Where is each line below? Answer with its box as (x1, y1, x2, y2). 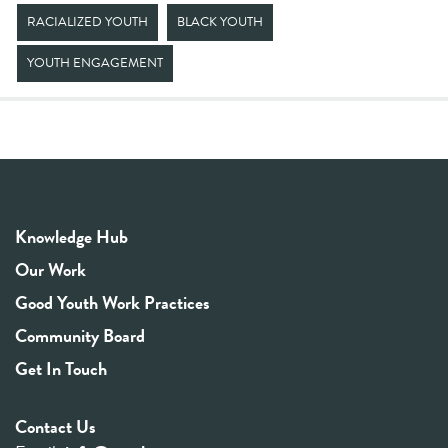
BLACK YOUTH (177, 12, 263, 32)
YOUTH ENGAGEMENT (27, 53, 163, 73)
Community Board (15, 322, 145, 349)
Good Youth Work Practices (15, 289, 210, 316)
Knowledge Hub (15, 223, 128, 250)
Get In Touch (15, 355, 107, 382)
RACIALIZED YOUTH (27, 12, 148, 32)
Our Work (15, 256, 86, 283)
